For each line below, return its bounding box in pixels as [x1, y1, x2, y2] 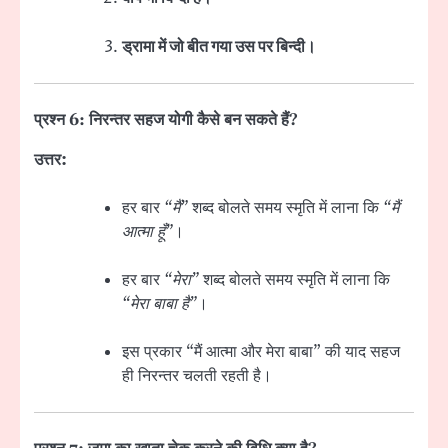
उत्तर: [34, 148, 67, 171]
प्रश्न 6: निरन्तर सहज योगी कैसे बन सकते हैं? [34, 109, 298, 130]
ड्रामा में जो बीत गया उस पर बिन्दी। [122, 35, 316, 58]
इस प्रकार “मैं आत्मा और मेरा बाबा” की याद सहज [122, 341, 400, 364]
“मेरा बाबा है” [122, 292, 197, 315]
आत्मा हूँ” [122, 220, 173, 243]
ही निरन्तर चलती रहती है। [122, 365, 272, 388]
